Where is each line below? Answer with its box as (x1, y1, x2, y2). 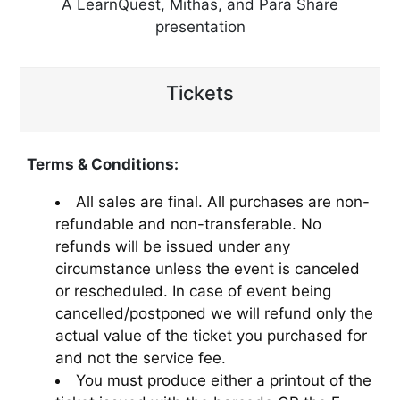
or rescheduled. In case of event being (55, 281, 331, 300)
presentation (154, 17, 246, 36)
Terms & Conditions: (27, 154, 179, 173)
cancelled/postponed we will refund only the (55, 304, 373, 322)
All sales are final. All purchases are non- (76, 192, 370, 211)
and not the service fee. (55, 348, 226, 367)
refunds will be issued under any (55, 237, 290, 255)
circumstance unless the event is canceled (55, 259, 360, 278)
